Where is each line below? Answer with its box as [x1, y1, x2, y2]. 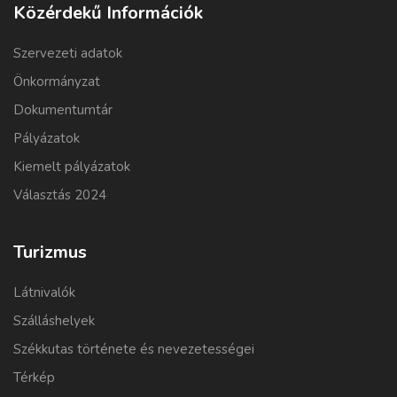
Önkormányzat [13, 73, 100, 91]
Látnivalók [13, 284, 75, 302]
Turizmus [13, 240, 87, 265]
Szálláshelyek [13, 312, 95, 331]
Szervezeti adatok [13, 44, 122, 63]
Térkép [13, 369, 55, 387]
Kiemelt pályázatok [13, 158, 130, 176]
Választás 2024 [13, 186, 106, 205]
